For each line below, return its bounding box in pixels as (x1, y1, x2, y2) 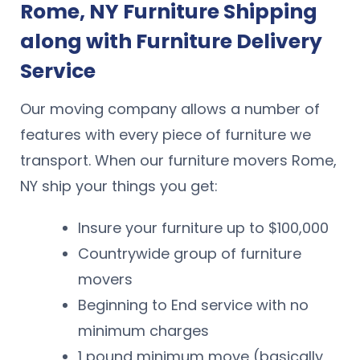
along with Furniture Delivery (20, 27, 322, 56)
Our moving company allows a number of (20, 98, 320, 119)
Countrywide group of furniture (78, 243, 301, 264)
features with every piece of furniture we (20, 124, 311, 145)
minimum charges (78, 320, 209, 341)
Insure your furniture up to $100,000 (78, 217, 329, 238)
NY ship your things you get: (20, 175, 218, 196)
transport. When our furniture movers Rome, (20, 149, 337, 170)
